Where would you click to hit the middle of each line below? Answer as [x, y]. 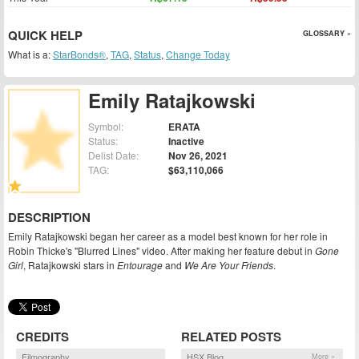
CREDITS [42, 336]
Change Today [198, 54]
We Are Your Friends [229, 265]
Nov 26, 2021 [198, 156]
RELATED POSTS [231, 336]
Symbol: [106, 127]
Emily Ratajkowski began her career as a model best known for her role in [168, 236]
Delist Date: [113, 155]
